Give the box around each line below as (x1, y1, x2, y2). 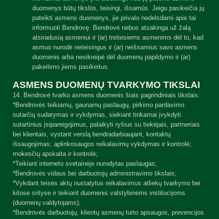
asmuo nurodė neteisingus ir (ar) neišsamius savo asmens (32, 44, 197, 51)
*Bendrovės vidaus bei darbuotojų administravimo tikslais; (13, 170, 176, 177)
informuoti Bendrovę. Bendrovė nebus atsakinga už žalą (32, 24, 191, 31)
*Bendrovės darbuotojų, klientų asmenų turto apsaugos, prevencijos (13, 209, 204, 216)
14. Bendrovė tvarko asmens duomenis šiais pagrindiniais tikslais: (13, 91, 200, 99)
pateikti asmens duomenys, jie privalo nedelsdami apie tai (32, 14, 196, 22)
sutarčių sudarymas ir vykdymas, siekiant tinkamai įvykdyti (13, 111, 181, 118)
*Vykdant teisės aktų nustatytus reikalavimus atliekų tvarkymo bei (13, 179, 200, 187)
